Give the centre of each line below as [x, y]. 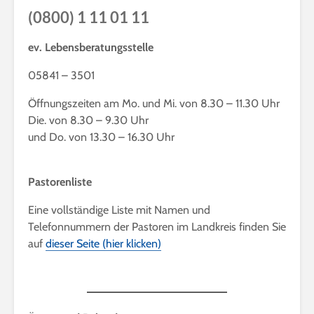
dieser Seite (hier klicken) [103, 244]
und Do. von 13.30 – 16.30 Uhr [101, 137]
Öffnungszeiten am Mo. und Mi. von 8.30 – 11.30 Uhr [154, 103]
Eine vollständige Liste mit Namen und [119, 210]
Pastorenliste [60, 182]
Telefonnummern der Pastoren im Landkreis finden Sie [157, 227]
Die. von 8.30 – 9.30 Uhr [88, 120]
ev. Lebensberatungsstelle [91, 47]
